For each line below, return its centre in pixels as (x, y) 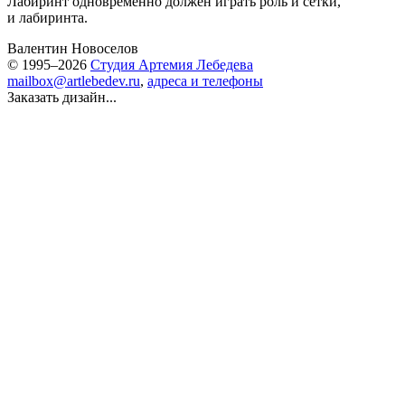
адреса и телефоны (205, 81)
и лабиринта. (47, 18)
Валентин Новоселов (73, 48)
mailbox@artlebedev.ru (74, 81)
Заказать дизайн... (62, 97)
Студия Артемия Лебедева (172, 65)
